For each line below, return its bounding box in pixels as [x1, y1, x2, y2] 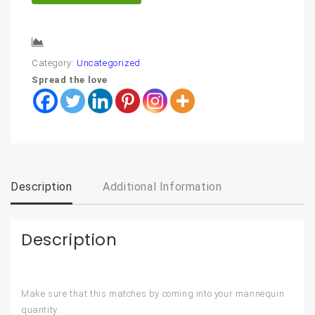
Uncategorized [77, 58, 141, 69]
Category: [32, 58, 77, 69]
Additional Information [103, 180, 222, 194]
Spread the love [32, 75, 108, 86]
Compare [50, 37, 96, 49]
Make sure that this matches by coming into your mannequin [21, 288, 285, 300]
